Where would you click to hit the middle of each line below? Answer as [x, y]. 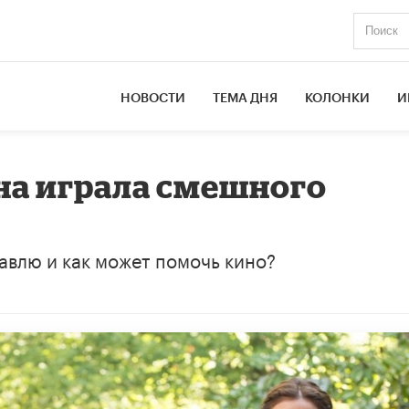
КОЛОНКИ [338, 98]
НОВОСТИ [153, 98]
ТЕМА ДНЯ [246, 98]
